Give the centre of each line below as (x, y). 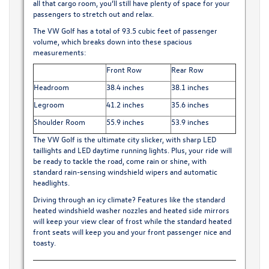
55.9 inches (125, 121)
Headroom (51, 86)
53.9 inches (190, 121)
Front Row (124, 69)
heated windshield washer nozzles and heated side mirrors (131, 210)
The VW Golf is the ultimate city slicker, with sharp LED (124, 139)
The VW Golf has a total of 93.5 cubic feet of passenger (125, 30)
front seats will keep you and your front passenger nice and (132, 231)
